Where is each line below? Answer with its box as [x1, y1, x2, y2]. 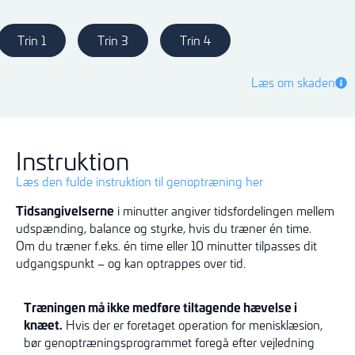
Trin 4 [180, 32, 211, 49]
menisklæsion [249, 316, 320, 333]
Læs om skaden [251, 74, 335, 91]
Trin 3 [97, 32, 128, 49]
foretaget [127, 316, 175, 333]
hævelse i [243, 297, 297, 316]
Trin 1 [17, 32, 46, 49]
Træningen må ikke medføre [24, 297, 183, 316]
